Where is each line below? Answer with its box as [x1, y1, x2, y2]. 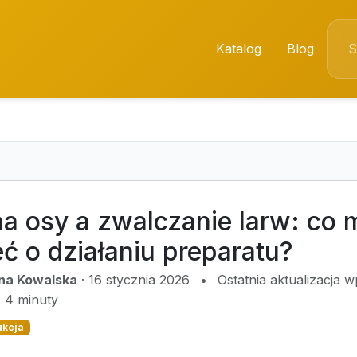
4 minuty [5, 292, 58, 308]
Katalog [216, 41, 261, 57]
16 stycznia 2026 [88, 272, 190, 288]
